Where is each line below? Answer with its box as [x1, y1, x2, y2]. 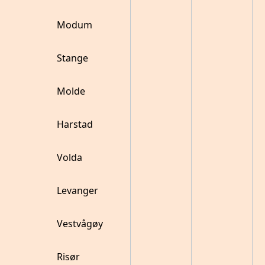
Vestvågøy [57, 217, 103, 230]
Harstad [57, 118, 93, 131]
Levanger [57, 184, 98, 197]
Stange [57, 51, 88, 64]
